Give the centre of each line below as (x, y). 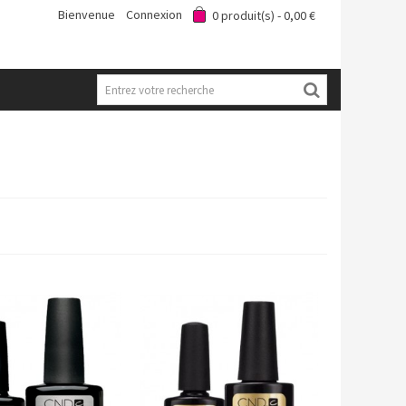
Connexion (154, 14)
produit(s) (247, 16)
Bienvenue (86, 14)
